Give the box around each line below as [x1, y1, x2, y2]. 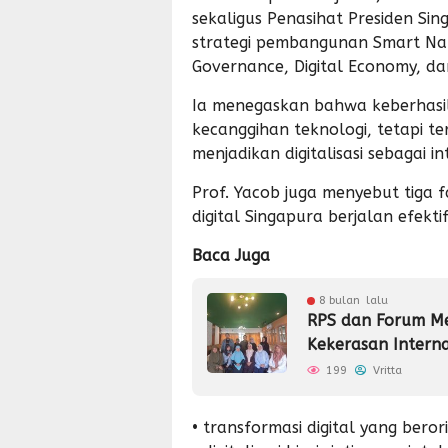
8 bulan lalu [319, 294, 388, 307]
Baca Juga [192, 246, 270, 265]
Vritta [370, 364, 402, 377]
